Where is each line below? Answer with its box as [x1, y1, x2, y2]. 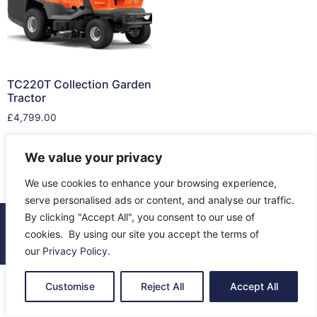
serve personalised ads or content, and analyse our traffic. [25, 194, 294, 206]
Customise [45, 280, 95, 292]
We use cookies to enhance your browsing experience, [25, 177, 277, 189]
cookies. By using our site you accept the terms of [25, 228, 259, 240]
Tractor [7, 91, 46, 105]
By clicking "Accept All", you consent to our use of [25, 211, 255, 223]
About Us [40, 234, 86, 248]
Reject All [140, 280, 184, 292]
